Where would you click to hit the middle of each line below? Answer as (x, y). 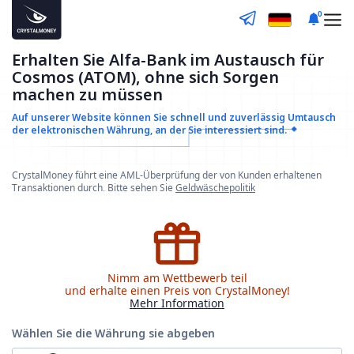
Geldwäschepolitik (215, 188)
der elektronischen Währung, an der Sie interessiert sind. (149, 130)
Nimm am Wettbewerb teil (177, 278)
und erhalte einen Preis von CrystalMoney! (177, 290)
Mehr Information (177, 303)
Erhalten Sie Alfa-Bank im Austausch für (168, 60)
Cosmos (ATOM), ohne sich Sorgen (145, 77)
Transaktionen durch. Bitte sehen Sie (94, 188)
